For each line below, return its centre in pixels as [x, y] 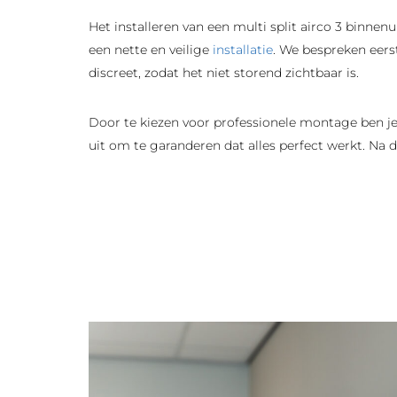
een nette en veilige [151, 50]
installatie [243, 50]
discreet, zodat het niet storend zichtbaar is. [224, 73]
